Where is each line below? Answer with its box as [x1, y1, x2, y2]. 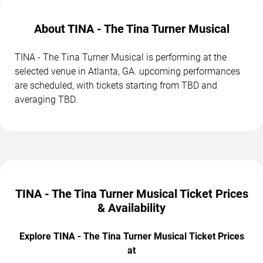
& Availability [97, 201, 166, 215]
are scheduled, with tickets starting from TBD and [15, 80, 217, 92]
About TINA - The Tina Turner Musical [33, 22, 230, 36]
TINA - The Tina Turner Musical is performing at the [15, 52, 227, 63]
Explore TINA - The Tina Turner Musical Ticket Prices [19, 231, 244, 242]
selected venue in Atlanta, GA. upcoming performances [15, 66, 240, 77]
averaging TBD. [15, 94, 77, 106]
